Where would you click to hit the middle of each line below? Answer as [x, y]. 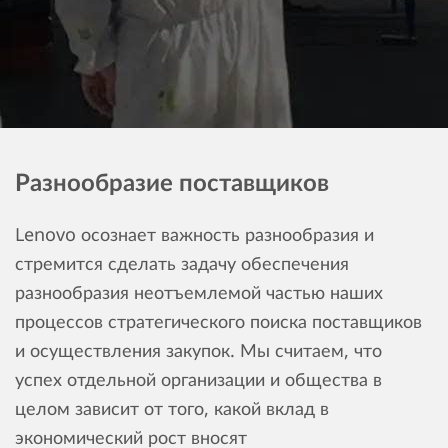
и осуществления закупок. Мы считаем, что [198, 350]
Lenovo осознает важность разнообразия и [194, 234]
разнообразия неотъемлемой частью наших [199, 292]
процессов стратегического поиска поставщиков [218, 321]
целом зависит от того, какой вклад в [172, 408]
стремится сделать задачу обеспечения [182, 263]
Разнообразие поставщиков [172, 181]
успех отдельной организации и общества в [198, 379]
